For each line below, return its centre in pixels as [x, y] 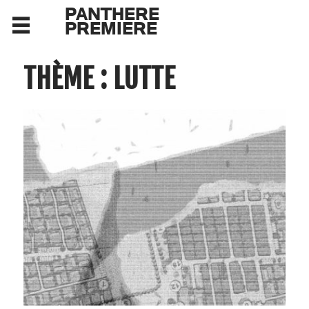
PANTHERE [112, 13]
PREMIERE [111, 28]
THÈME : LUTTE [99, 79]
